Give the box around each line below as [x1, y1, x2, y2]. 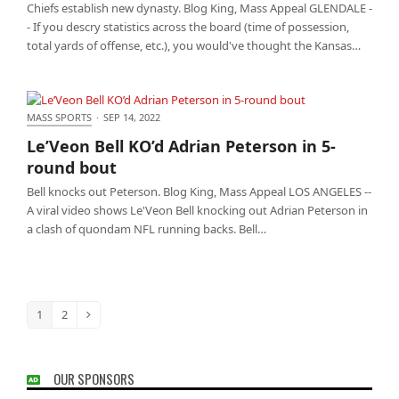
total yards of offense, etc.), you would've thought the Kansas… [27, 37, 361, 53]
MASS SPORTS [27, 110, 92, 124]
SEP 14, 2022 [103, 110, 160, 124]
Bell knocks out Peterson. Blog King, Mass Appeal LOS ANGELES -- [27, 183, 371, 199]
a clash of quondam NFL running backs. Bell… [27, 220, 266, 237]
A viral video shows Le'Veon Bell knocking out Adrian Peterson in [27, 201, 368, 218]
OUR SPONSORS [53, 368, 134, 388]
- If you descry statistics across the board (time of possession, [27, 18, 349, 35]
